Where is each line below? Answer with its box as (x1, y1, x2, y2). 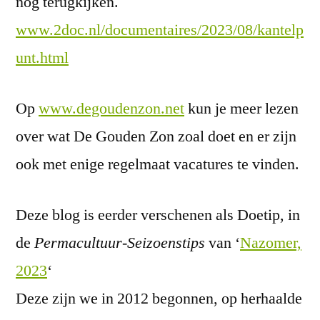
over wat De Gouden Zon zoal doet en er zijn (16, 126, 296, 146)
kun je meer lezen (184, 98, 299, 119)
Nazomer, (240, 232, 301, 253)
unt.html (16, 47, 69, 68)
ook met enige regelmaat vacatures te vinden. (16, 154, 299, 174)
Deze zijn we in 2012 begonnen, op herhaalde (16, 288, 302, 309)
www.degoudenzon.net (39, 98, 184, 119)
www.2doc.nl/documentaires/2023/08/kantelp (16, 19, 304, 40)
